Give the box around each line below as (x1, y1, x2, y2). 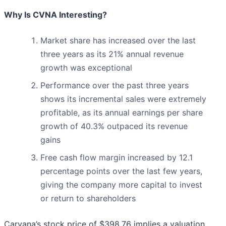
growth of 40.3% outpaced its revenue (40, 121, 188, 132)
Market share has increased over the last (40, 35, 196, 46)
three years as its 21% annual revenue (40, 49, 184, 60)
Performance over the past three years (40, 80, 189, 91)
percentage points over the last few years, (40, 166, 202, 177)
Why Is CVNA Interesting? (4, 10, 107, 20)
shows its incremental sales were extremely (40, 94, 206, 104)
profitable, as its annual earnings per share (40, 107, 203, 118)
